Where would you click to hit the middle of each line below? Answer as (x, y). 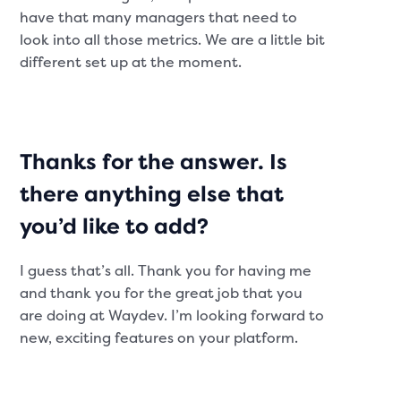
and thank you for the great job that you (162, 293)
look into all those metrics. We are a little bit (173, 40)
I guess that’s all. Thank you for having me (166, 271)
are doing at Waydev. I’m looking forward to (172, 316)
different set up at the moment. (131, 62)
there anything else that (152, 194)
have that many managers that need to (159, 17)
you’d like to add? (115, 226)
